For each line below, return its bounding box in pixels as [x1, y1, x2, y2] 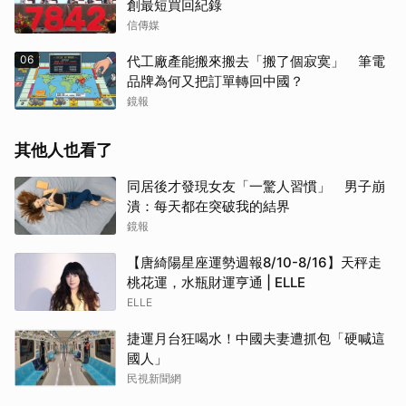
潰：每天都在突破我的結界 [127, 198, 290, 216]
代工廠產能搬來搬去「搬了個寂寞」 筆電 [127, 53, 385, 71]
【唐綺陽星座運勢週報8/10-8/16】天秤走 [127, 254, 382, 272]
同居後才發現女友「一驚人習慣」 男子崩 [127, 178, 385, 196]
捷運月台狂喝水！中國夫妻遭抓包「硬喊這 [127, 330, 385, 348]
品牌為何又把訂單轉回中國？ [127, 72, 304, 91]
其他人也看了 [14, 140, 112, 160]
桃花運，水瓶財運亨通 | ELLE [127, 274, 305, 292]
